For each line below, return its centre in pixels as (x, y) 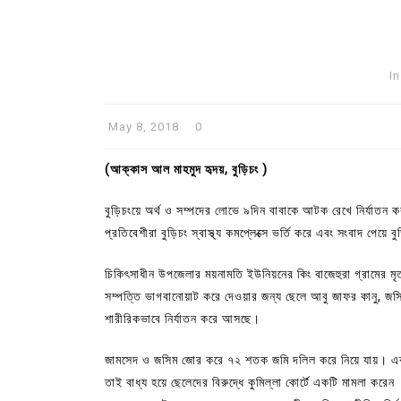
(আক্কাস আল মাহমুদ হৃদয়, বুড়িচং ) (186, 169)
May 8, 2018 (144, 126)
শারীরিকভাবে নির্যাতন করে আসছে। (183, 318)
